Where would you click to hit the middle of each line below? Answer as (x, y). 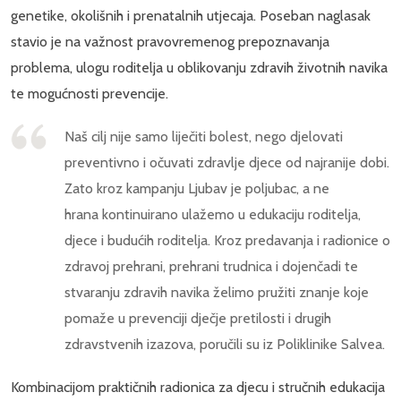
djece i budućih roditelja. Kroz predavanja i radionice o (227, 241)
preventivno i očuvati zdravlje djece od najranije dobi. (227, 163)
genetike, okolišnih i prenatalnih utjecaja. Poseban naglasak (191, 16)
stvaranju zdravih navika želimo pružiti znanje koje (217, 293)
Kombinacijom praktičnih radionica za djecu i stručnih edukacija (198, 388)
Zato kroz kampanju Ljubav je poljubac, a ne (197, 189)
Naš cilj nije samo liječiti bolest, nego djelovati (204, 137)
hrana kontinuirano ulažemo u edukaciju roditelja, (213, 215)
